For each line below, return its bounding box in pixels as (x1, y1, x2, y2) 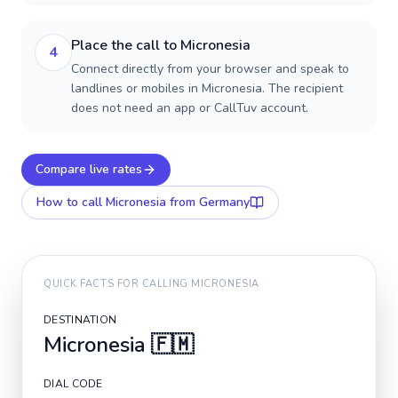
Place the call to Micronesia (71, 36, 251, 55)
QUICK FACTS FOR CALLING (44, 277, 192, 291)
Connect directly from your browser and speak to (71, 60, 349, 77)
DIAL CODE (44, 377, 103, 391)
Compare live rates (36, 161, 142, 178)
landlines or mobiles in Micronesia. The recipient (71, 80, 343, 97)
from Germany (166, 194, 250, 211)
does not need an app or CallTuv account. (71, 99, 308, 116)
